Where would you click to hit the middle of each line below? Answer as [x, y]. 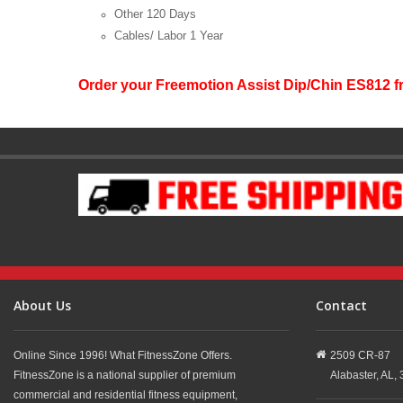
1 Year [206, 35]
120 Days [171, 13]
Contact [341, 305]
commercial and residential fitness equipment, [125, 394]
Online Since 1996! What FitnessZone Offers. [123, 355]
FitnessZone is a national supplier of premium [125, 375]
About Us [42, 305]
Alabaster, [354, 375]
